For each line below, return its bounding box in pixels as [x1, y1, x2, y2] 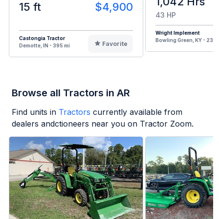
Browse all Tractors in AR [12, 87, 130, 99]
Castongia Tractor [19, 35, 65, 42]
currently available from [93, 107, 182, 117]
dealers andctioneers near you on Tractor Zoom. [12, 119, 194, 129]
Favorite [102, 40, 128, 48]
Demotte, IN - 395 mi [19, 43, 70, 49]
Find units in [12, 107, 56, 117]
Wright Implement [155, 30, 200, 36]
